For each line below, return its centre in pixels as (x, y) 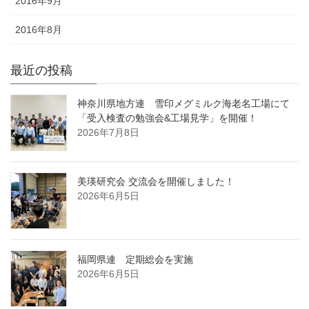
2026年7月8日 (108, 132)
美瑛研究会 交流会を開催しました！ (156, 181)
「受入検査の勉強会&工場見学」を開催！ (167, 118)
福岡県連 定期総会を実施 (135, 259)
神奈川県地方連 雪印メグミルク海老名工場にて (183, 103)
